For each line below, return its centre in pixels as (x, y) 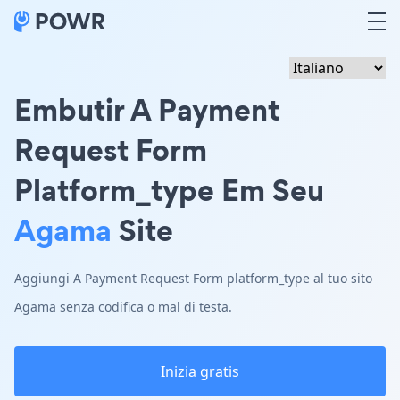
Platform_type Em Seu (169, 190)
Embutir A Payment (147, 109)
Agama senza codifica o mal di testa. (123, 307)
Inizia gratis (200, 371)
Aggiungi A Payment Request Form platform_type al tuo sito (193, 278)
